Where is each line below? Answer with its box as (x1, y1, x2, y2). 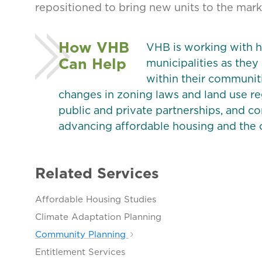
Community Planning (35, 228, 129, 241)
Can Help (58, 53, 126, 74)
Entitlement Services (35, 246, 125, 258)
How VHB (58, 37, 129, 58)
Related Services (35, 163, 159, 184)
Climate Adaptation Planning (35, 211, 161, 223)
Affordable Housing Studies (35, 193, 156, 206)
